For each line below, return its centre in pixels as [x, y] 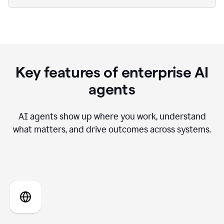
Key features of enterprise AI [112, 72]
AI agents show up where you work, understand [112, 117]
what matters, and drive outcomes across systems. [112, 130]
